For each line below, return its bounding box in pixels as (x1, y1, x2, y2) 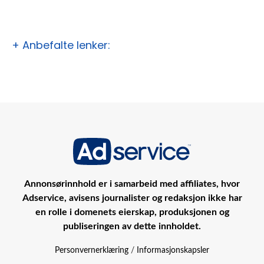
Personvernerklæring (55, 246, 128, 255)
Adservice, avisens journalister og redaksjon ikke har (22, 193, 242, 203)
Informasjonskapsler (137, 246, 209, 255)
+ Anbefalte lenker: (12, 38, 110, 53)
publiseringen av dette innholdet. (63, 222, 201, 232)
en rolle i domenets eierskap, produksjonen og (35, 207, 229, 217)
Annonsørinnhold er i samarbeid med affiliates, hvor (24, 179, 240, 189)
